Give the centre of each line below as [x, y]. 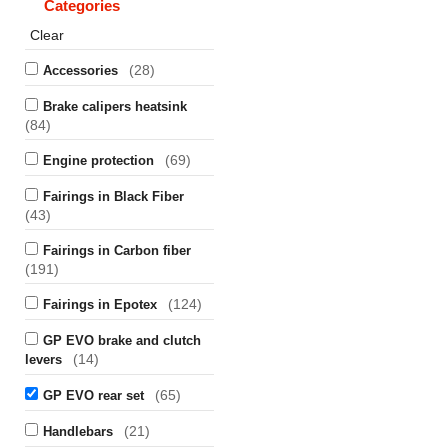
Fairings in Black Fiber [113, 196]
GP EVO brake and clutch [122, 340]
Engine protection [98, 160]
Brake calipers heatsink [115, 106]
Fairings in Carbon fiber [117, 250]
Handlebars [78, 431]
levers [43, 359]
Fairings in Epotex [100, 304]
